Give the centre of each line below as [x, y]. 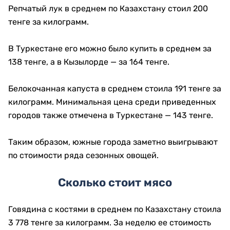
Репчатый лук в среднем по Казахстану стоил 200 [108, 9]
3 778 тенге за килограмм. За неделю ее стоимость [110, 223]
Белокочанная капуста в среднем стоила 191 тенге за [115, 89]
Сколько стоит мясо [115, 183]
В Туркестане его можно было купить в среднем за [110, 49]
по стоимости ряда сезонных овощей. [83, 156]
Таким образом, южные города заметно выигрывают [113, 142]
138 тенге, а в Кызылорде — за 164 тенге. [89, 62]
